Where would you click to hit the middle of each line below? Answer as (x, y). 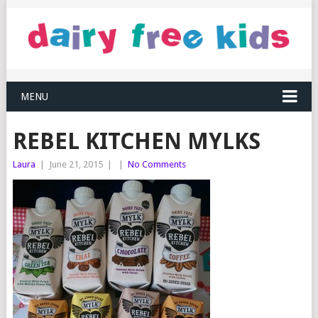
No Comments (157, 165)
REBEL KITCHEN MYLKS (136, 142)
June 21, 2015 (76, 165)
